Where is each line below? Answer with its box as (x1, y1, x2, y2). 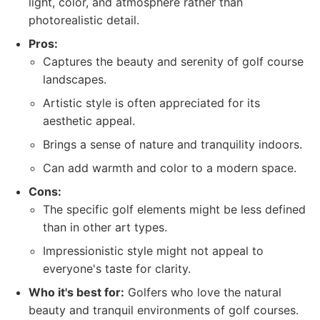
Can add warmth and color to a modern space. (43, 161, 296, 175)
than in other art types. (43, 220, 167, 234)
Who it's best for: (29, 285, 124, 299)
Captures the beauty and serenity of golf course (43, 54, 304, 69)
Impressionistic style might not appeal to (43, 244, 264, 258)
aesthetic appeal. (43, 114, 135, 128)
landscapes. (43, 72, 106, 86)
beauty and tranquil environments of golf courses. (29, 303, 299, 317)
